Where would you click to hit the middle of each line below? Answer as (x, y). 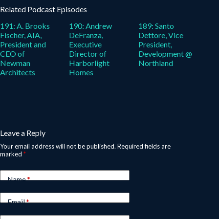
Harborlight (89, 63)
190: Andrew (91, 25)
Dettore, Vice (161, 35)
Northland (155, 63)
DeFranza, (86, 35)
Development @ (165, 53)
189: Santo (156, 25)
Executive (86, 44)
